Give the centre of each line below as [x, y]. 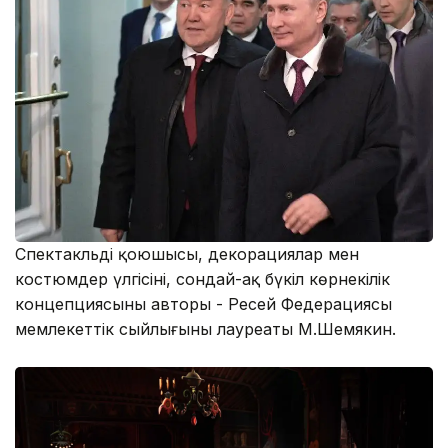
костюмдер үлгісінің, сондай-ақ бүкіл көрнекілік [202, 279]
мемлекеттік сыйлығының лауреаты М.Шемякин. [208, 329]
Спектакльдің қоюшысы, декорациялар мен [187, 254]
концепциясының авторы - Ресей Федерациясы [203, 304]
